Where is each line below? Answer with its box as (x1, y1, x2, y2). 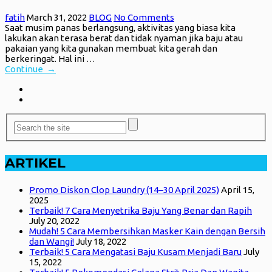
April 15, (221, 184, 254, 195)
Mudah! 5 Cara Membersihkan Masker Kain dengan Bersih (29, 225, 265, 236)
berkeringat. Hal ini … (5, 53, 95, 64)
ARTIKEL (5, 154, 66, 171)
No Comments (114, 12, 174, 23)
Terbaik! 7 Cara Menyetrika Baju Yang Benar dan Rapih (29, 205, 252, 216)
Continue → (5, 64, 56, 75)
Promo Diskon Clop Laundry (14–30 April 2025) (29, 184, 219, 195)
